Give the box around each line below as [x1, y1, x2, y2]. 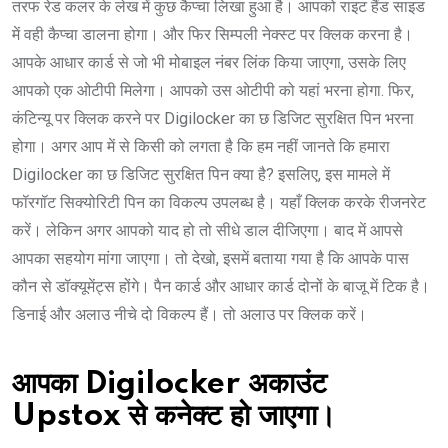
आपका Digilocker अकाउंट [12, 369, 327, 401]
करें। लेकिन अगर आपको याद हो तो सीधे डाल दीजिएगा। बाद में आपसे [12, 221, 403, 241]
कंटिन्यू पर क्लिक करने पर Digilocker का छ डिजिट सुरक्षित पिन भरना [12, 109, 414, 129]
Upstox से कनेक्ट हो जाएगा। [12, 401, 336, 433]
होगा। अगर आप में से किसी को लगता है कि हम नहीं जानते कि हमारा [12, 137, 390, 157]
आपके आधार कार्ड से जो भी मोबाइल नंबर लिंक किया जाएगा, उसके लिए [12, 53, 406, 73]
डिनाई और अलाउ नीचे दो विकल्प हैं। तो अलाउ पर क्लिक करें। [12, 305, 367, 325]
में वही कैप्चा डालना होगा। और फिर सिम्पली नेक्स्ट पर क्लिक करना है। [12, 25, 413, 45]
